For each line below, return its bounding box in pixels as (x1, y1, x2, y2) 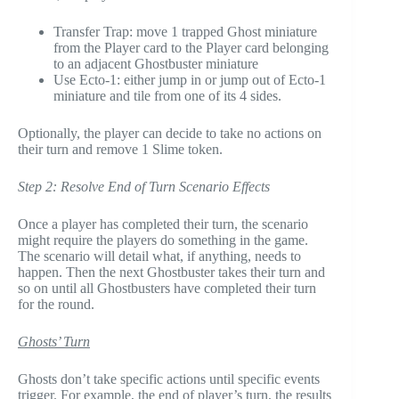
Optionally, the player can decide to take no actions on (18, 126, 322, 142)
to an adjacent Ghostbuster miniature (53, 56, 258, 72)
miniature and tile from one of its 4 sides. (53, 88, 281, 104)
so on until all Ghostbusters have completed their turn (18, 281, 316, 297)
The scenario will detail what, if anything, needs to (18, 248, 301, 265)
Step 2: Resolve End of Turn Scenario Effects (18, 179, 270, 195)
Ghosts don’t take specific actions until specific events (18, 371, 320, 387)
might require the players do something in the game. (18, 232, 308, 248)
